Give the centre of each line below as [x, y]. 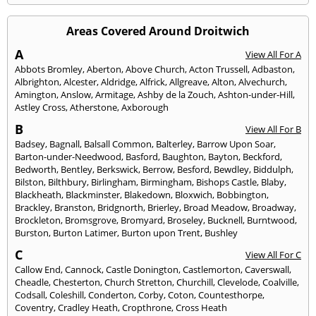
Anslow [76, 94]
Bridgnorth [120, 207]
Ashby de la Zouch [176, 94]
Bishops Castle [226, 182]
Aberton [104, 69]
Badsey [30, 144]
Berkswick [117, 169]
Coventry [34, 307]
